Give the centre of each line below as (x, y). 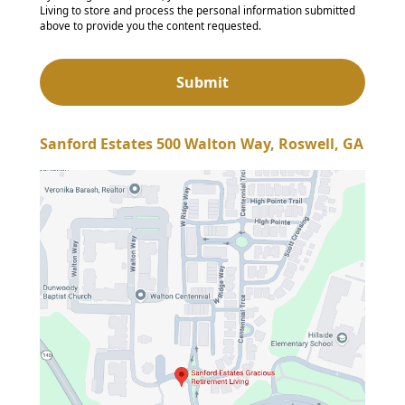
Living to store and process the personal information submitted (198, 10)
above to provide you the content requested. (151, 25)
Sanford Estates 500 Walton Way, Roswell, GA (202, 143)
